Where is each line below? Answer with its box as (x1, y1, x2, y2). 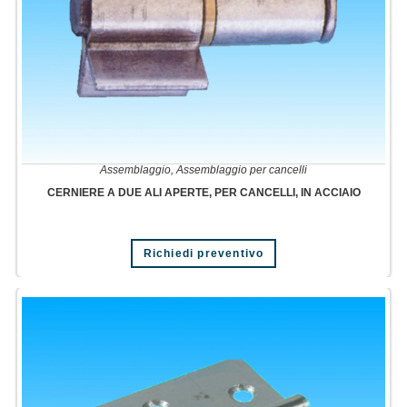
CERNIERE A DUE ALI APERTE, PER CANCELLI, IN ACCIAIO (46, 185, 361, 199)
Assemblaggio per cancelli (176, 163, 307, 176)
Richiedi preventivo (143, 246, 264, 260)
